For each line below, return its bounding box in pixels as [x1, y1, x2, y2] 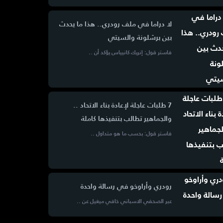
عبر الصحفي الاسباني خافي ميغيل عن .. [76, 199, 172, 205]
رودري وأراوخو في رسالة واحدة [80, 183, 172, 190]
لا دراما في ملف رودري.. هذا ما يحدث [59, 21, 172, 28]
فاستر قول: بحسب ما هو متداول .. [90, 131, 172, 137]
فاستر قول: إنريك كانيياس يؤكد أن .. [88, 50, 172, 56]
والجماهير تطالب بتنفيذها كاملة [81, 115, 172, 122]
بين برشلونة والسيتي [108, 34, 172, 41]
